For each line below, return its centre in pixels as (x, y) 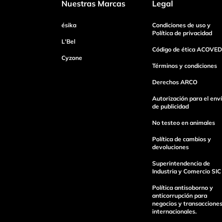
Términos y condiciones (184, 66)
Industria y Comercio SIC (186, 171)
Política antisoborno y (182, 188)
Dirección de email (97, 65)
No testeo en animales (183, 123)
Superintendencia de (181, 164)
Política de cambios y (181, 139)
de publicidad (170, 107)
